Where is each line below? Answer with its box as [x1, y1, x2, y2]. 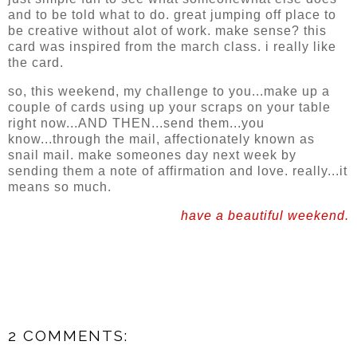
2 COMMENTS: [8, 326, 128, 344]
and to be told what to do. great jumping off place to [8, 8, 336, 22]
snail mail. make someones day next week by [8, 148, 296, 163]
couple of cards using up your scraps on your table [8, 100, 331, 115]
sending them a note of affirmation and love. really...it [8, 164, 347, 178]
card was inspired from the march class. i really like [8, 40, 336, 54]
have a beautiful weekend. [181, 208, 349, 222]
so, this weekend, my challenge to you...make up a [8, 84, 330, 99]
